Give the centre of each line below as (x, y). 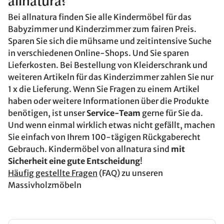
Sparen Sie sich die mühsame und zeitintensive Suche (110, 41)
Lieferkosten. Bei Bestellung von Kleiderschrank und (108, 65)
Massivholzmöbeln (45, 185)
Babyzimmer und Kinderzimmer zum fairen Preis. (102, 29)
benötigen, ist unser (47, 113)
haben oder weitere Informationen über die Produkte (108, 101)
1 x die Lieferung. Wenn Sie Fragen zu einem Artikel (104, 89)
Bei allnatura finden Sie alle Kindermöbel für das (100, 17)
